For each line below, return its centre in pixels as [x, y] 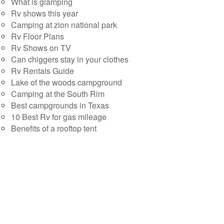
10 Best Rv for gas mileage [59, 117]
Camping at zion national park [64, 25]
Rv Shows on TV [41, 48]
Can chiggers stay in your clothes [70, 59]
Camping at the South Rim [58, 94]
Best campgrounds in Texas [60, 105]
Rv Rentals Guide [42, 71]
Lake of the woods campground [66, 82]
